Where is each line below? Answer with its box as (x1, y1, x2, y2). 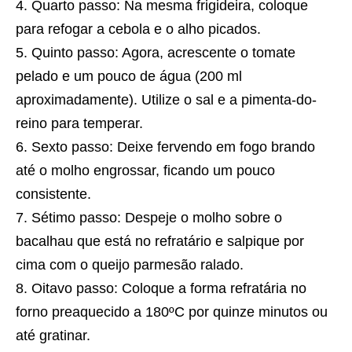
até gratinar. (16, 327, 90, 343)
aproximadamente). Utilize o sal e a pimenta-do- (16, 91, 317, 108)
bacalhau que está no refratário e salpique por (16, 233, 304, 249)
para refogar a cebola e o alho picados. (16, 20, 261, 37)
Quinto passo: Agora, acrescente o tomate (31, 44, 295, 60)
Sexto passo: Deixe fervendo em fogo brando (31, 138, 315, 155)
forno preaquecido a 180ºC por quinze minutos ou (16, 303, 328, 320)
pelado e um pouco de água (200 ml (16, 68, 242, 84)
